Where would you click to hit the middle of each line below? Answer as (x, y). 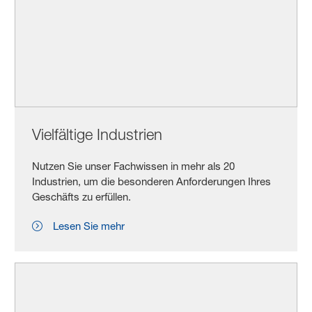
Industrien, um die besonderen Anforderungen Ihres (152, 181)
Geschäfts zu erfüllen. (82, 196)
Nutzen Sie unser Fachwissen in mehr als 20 (134, 166)
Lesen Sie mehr (89, 226)
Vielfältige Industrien (97, 134)
